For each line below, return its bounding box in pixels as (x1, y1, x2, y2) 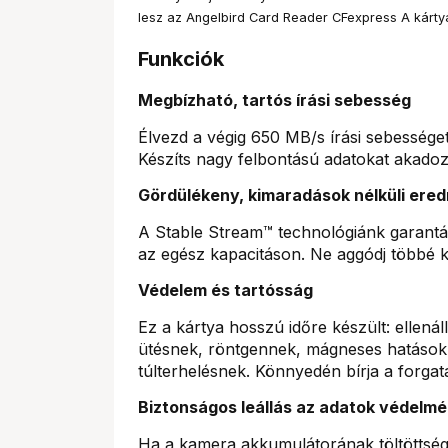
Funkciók (138, 47, 224, 71)
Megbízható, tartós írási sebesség (138, 90, 411, 110)
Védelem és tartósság (138, 280, 313, 300)
